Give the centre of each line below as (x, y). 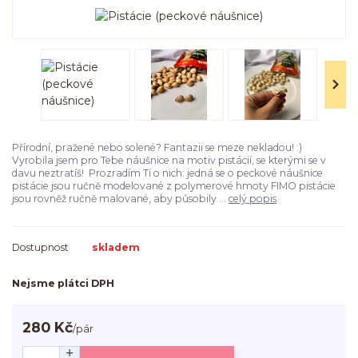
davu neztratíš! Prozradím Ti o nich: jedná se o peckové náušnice (167, 173)
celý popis (253, 198)
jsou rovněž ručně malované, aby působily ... (120, 198)
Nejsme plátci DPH (63, 283)
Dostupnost (40, 247)
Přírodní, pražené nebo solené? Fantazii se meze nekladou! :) (157, 147)
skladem (116, 247)
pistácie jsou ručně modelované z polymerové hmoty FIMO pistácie (174, 185)
